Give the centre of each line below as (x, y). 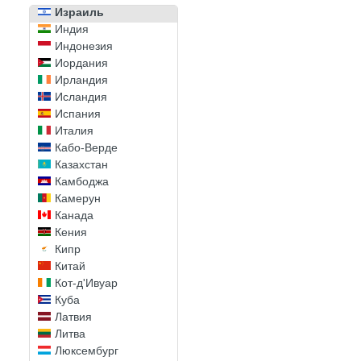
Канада (74, 215)
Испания (78, 114)
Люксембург (87, 351)
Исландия (81, 97)
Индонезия (84, 46)
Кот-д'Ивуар (86, 283)
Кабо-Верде (86, 147)
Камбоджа (82, 181)
